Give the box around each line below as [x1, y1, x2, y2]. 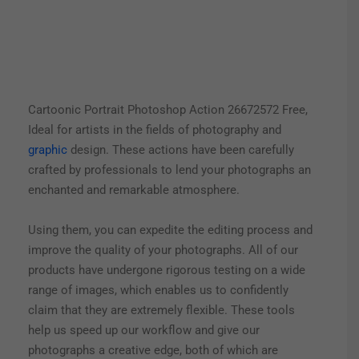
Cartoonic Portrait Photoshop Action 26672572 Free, [28, 103, 308, 118]
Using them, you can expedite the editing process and [28, 223, 313, 238]
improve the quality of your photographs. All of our [28, 243, 298, 258]
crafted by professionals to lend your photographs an [28, 163, 311, 178]
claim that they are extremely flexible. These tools [28, 303, 295, 318]
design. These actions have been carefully [67, 143, 294, 158]
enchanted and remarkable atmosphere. [28, 183, 240, 198]
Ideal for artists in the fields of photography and [28, 123, 281, 138]
